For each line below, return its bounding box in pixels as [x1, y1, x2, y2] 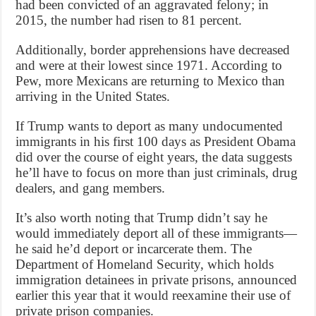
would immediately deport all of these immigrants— [16, 225, 298, 241]
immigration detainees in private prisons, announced [16, 272, 298, 287]
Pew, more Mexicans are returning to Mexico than [16, 73, 286, 88]
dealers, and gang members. [16, 180, 166, 195]
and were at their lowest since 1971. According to [16, 57, 283, 73]
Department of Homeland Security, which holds [16, 256, 274, 272]
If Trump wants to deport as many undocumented [16, 118, 284, 133]
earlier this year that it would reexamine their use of [16, 287, 291, 303]
